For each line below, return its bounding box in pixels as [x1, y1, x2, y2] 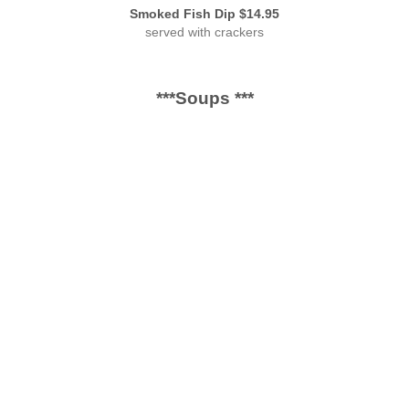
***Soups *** [155, 89, 254, 109]
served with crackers [145, 25, 264, 39]
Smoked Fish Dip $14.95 [130, 6, 279, 21]
